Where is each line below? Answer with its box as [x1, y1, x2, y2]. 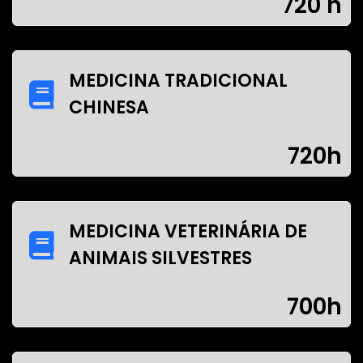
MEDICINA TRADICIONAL [68, 68, 288, 93]
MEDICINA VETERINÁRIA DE [68, 219, 307, 244]
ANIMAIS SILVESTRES [68, 246, 252, 271]
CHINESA [68, 95, 149, 120]
